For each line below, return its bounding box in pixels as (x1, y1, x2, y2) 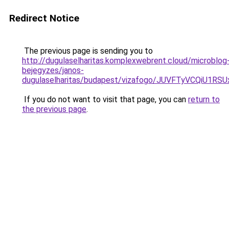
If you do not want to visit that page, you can (22, 95, 188, 104)
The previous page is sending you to (22, 46, 153, 56)
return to (188, 95, 220, 104)
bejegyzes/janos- (22, 65, 84, 75)
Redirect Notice (9, 12, 79, 24)
